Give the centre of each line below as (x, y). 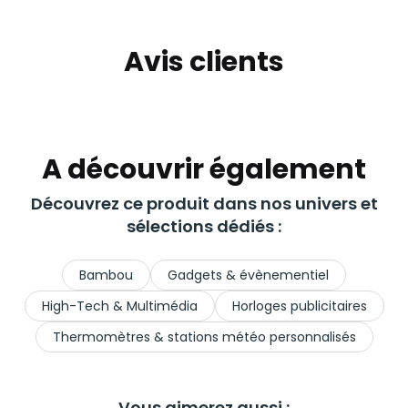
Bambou (106, 275)
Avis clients (204, 62)
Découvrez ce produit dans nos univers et (204, 204)
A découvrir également (204, 170)
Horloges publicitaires (299, 306)
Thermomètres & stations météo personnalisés (204, 337)
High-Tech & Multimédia (119, 306)
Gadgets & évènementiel (248, 275)
